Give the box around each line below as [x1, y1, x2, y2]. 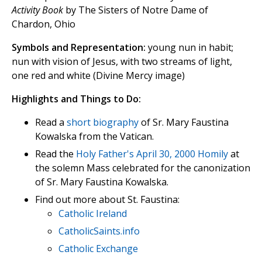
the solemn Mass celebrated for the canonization [35, 161, 250, 175]
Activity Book [12, 4, 63, 17]
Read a [35, 116, 67, 129]
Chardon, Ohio [12, 18, 75, 31]
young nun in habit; [146, 41, 233, 54]
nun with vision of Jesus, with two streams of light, [12, 55, 232, 68]
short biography [67, 116, 139, 129]
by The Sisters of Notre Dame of [63, 4, 208, 17]
